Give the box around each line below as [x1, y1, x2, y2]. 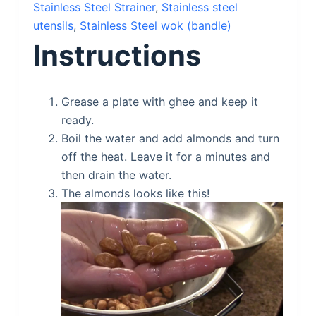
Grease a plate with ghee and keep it [61, 95, 258, 109]
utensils [32, 18, 73, 32]
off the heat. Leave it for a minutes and [61, 150, 270, 164]
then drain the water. [61, 168, 171, 182]
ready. [61, 113, 94, 127]
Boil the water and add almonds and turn [61, 131, 279, 145]
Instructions [32, 38, 201, 73]
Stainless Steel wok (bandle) [79, 18, 231, 32]
